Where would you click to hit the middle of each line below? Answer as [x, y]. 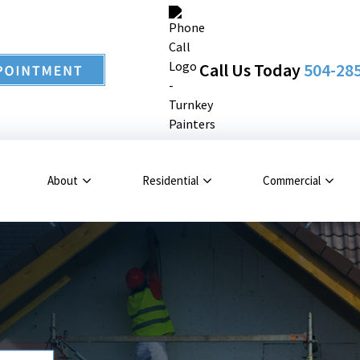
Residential [170, 181]
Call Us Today [252, 70]
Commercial [292, 181]
